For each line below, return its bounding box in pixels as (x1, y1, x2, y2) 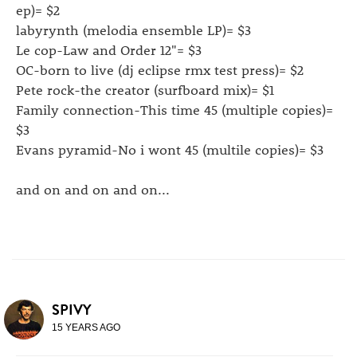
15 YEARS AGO (52, 322, 120, 333)
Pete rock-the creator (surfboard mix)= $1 (16, 80, 274, 98)
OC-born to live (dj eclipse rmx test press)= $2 (16, 61, 304, 78)
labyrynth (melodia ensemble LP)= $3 (16, 21, 251, 38)
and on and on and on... (16, 180, 170, 198)
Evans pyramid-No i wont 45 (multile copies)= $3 (16, 140, 324, 158)
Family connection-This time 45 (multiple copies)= (16, 100, 333, 118)
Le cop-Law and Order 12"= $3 (16, 41, 202, 58)
